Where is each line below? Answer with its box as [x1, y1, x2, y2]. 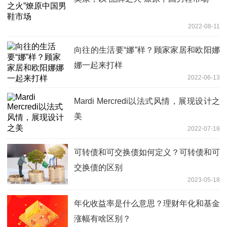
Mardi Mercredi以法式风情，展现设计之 [74, 96, 220, 105]
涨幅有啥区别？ [74, 214, 131, 223]
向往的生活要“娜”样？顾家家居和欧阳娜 [74, 45, 220, 54]
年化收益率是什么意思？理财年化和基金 [74, 199, 220, 208]
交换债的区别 [74, 163, 123, 172]
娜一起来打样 [74, 60, 123, 69]
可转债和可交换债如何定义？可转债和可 [74, 147, 220, 157]
